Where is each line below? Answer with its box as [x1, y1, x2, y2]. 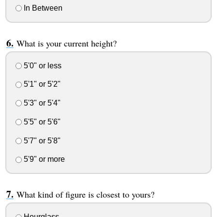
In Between [21, 3, 62, 12]
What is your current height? [16, 37, 117, 49]
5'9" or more [21, 155, 65, 164]
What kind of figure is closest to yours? [16, 188, 155, 201]
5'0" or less [21, 61, 62, 70]
